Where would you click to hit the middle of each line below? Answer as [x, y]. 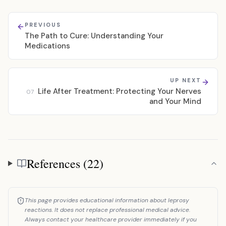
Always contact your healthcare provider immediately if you [111, 219]
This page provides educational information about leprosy [107, 200]
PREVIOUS [43, 25]
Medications [47, 46]
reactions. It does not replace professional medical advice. [107, 210]
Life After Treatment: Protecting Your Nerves [120, 91]
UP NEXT [186, 80]
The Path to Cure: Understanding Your [94, 36]
